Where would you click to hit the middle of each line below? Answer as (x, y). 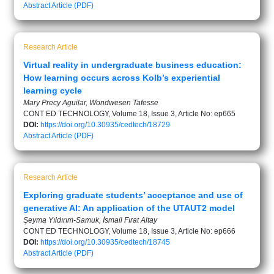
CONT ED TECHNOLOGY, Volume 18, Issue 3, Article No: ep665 (129, 113)
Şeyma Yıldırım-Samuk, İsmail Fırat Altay (90, 220)
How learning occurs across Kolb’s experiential (122, 77)
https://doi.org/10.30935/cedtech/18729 (105, 124)
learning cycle (53, 90)
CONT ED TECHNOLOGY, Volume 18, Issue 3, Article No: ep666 (129, 231)
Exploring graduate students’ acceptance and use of (133, 195)
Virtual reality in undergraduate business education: (132, 65)
